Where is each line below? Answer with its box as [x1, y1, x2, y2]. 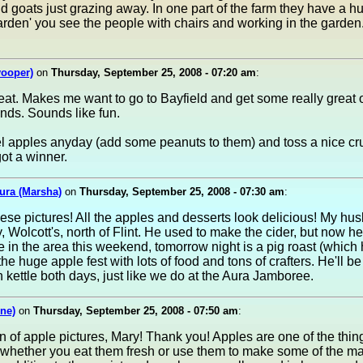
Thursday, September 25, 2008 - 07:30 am [79, 186, 284, 198]
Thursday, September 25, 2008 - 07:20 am [51, 66, 256, 79]
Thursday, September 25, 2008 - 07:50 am [33, 305, 238, 317]
